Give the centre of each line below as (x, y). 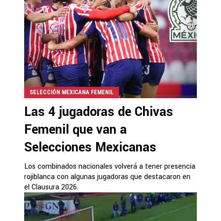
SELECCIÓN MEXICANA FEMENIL (72, 92)
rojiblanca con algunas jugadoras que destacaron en (107, 177)
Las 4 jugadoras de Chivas (99, 112)
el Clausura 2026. (51, 187)
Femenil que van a (75, 129)
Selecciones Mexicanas (90, 147)
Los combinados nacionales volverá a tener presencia (110, 166)
